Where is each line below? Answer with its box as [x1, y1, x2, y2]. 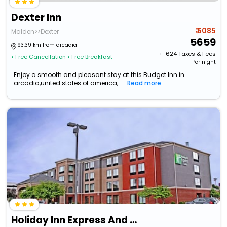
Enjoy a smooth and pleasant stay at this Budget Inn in [14, 70, 185, 80]
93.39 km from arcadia [17, 41, 78, 49]
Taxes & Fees [178, 50, 216, 58]
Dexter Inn [11, 11, 62, 25]
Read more [127, 79, 162, 88]
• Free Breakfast [67, 53, 113, 61]
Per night [192, 58, 216, 66]
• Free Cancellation [11, 53, 66, 61]
